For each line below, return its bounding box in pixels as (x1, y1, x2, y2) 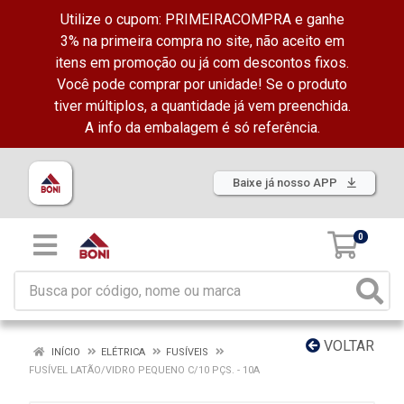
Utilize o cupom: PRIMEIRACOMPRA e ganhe (60, 11, 344, 28)
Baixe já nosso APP (233, 176, 340, 189)
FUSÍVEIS (166, 346, 208, 358)
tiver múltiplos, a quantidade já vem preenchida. (53, 97, 351, 115)
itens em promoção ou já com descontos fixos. (55, 54, 349, 71)
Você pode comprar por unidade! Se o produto (57, 76, 347, 93)
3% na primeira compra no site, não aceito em (60, 32, 344, 50)
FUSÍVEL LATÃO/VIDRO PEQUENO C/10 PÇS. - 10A (29, 364, 260, 376)
